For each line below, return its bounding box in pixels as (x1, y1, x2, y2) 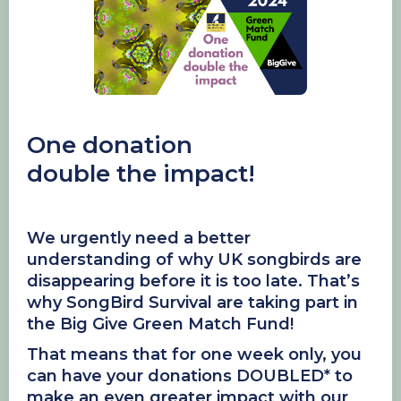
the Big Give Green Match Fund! (27, 314, 294, 335)
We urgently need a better (27, 228, 251, 249)
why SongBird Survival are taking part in (27, 293, 358, 313)
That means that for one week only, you (27, 345, 362, 365)
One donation (27, 131, 192, 160)
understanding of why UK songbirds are (27, 250, 362, 270)
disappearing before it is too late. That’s (27, 271, 360, 292)
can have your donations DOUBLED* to (27, 366, 353, 387)
